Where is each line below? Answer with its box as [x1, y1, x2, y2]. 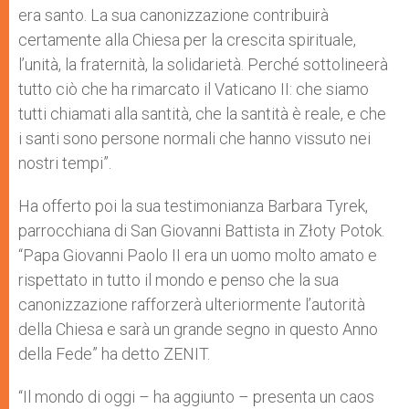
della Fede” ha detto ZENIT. [18, 344, 210, 363]
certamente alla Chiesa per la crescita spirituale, [18, 30, 356, 49]
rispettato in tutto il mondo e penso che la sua [18, 270, 339, 289]
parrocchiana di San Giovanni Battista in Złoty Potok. [18, 221, 384, 240]
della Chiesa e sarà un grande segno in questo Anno [18, 320, 378, 339]
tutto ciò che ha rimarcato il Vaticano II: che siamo [18, 79, 369, 99]
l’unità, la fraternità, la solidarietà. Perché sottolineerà [18, 55, 388, 74]
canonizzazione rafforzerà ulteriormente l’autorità [18, 295, 365, 314]
